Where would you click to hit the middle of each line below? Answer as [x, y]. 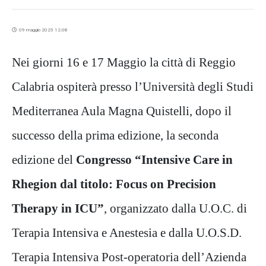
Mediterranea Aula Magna [79, 111]
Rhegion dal [46, 184]
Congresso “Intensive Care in [154, 160]
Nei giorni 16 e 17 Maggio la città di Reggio [124, 62]
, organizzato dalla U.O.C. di [175, 208]
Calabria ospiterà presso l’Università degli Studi [133, 87]
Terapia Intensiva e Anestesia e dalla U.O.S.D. [127, 233]
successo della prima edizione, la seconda [115, 135]
